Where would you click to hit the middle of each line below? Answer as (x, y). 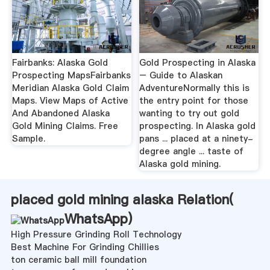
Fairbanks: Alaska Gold (60, 63)
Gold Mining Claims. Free (65, 126)
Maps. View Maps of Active (70, 101)
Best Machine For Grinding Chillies (85, 247)
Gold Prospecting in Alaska (198, 63)
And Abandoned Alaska (61, 114)
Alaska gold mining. (180, 164)
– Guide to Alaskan (181, 76)
